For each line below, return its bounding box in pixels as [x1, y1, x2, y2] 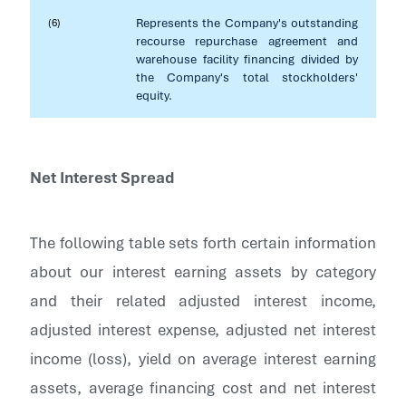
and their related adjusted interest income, [30, 290, 376, 311]
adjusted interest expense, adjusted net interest [30, 319, 376, 340]
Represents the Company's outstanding [136, 14, 358, 31]
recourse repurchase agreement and [136, 33, 358, 49]
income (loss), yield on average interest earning [30, 348, 376, 369]
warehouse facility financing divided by [136, 51, 358, 67]
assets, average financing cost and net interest [30, 377, 376, 398]
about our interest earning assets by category [30, 261, 376, 282]
